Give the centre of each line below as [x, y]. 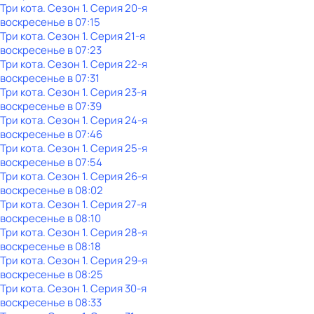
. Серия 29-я [116, 260]
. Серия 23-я [116, 92]
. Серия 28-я [116, 232]
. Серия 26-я [116, 176]
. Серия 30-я [116, 288]
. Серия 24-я [116, 120]
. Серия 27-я [116, 204]
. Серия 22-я [116, 64]
